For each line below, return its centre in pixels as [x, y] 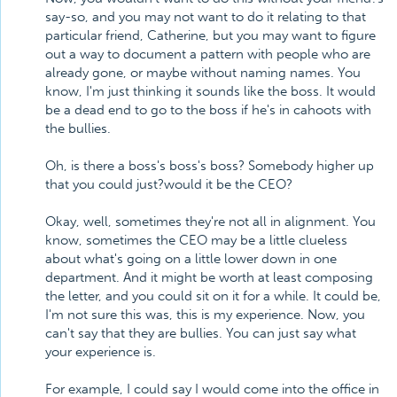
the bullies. [78, 128]
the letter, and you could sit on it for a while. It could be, [213, 296]
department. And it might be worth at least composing [209, 277]
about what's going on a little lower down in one [191, 259]
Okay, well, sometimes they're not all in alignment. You [210, 222]
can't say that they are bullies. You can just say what [201, 333]
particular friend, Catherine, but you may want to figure [210, 35]
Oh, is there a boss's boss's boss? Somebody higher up [210, 166]
